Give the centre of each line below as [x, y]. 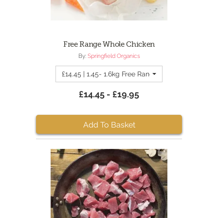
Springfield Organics [114, 56]
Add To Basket [109, 125]
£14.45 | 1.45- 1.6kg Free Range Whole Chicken [135, 74]
